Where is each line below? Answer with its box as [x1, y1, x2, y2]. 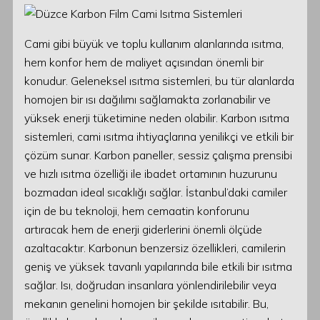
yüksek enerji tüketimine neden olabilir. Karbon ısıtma [24, 111, 289, 125]
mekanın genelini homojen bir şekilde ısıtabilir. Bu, [24, 296, 269, 311]
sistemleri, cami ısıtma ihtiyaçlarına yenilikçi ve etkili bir [24, 129, 294, 144]
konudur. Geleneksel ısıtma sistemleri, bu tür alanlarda [24, 74, 294, 88]
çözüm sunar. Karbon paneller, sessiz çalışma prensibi [24, 148, 292, 162]
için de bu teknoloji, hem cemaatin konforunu [24, 204, 249, 218]
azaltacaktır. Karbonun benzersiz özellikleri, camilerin [24, 241, 286, 255]
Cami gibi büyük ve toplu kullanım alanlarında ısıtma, [24, 36, 284, 51]
